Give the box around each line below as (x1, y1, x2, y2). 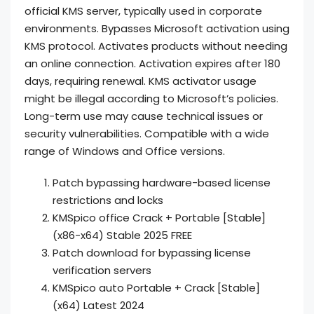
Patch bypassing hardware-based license (53, 175, 271, 190)
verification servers (53, 263, 151, 278)
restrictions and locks (53, 193, 163, 207)
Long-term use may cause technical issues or (25, 109, 263, 123)
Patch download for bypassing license (53, 245, 251, 260)
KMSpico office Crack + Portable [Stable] (53, 210, 266, 225)
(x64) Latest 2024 (53, 298, 144, 313)
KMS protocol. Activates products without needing (25, 39, 287, 53)
